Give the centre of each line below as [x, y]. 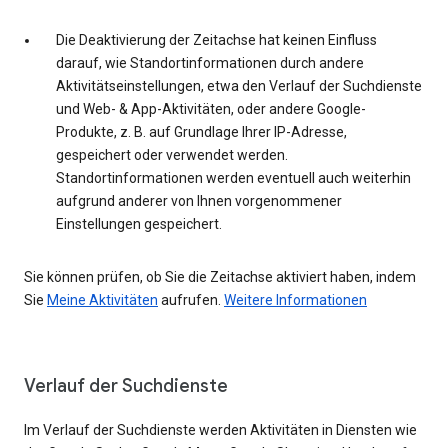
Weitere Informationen [295, 300]
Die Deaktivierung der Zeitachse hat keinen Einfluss [216, 40]
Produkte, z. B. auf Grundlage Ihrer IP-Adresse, [201, 132]
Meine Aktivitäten [102, 300]
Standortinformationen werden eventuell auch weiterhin [233, 178]
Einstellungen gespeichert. [139, 224]
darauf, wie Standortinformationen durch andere [210, 63]
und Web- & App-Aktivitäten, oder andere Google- [211, 109]
